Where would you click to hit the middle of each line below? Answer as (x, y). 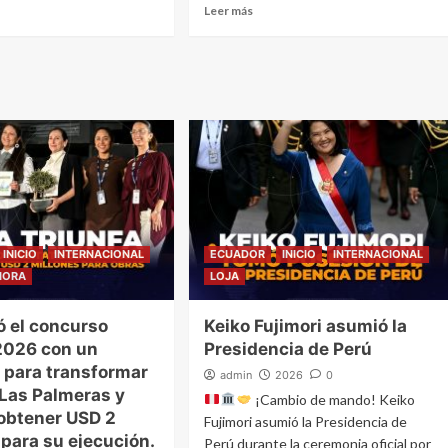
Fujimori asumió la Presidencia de (306, 421)
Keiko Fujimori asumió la (306, 325)
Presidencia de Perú (288, 348)
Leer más (229, 10)
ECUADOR (238, 253)
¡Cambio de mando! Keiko (334, 399)
